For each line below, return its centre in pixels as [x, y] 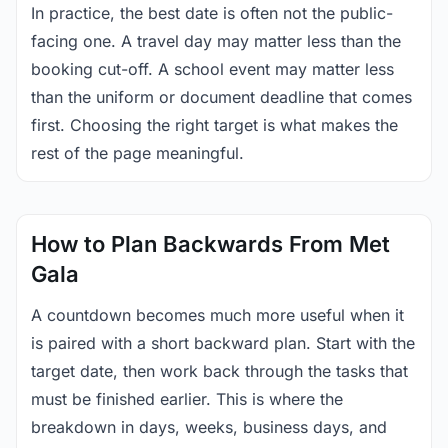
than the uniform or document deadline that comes [221, 97]
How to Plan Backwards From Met [210, 244]
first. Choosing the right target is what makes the [214, 125]
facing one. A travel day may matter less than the [216, 41]
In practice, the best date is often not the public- [212, 13]
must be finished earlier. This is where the [187, 399]
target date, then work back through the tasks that [219, 371]
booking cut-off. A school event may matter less [212, 69]
